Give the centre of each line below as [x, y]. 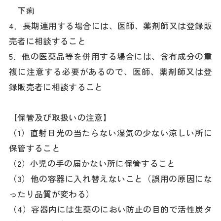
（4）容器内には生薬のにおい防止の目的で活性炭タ [110, 209]
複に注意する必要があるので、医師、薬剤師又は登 [110, 72]
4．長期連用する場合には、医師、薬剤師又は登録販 [110, 26]
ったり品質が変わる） [52, 194]
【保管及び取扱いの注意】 [60, 118]
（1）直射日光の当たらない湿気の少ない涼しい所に [110, 133]
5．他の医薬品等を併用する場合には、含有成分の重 [110, 56]
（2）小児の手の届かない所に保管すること [92, 164]
